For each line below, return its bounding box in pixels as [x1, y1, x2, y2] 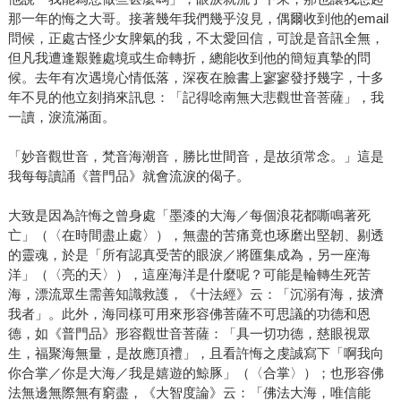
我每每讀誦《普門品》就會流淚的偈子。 [7, 167, 250, 183]
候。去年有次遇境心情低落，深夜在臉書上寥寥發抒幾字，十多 [7, 69, 384, 85]
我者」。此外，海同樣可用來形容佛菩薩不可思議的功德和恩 [7, 305, 371, 321]
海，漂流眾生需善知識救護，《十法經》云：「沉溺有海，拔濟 [7, 286, 384, 302]
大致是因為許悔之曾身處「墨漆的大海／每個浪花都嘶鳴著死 [7, 207, 371, 223]
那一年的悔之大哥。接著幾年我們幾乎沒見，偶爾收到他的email [7, 10, 388, 26]
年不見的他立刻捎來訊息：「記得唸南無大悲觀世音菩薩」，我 [7, 89, 384, 105]
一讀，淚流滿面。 [7, 108, 115, 124]
